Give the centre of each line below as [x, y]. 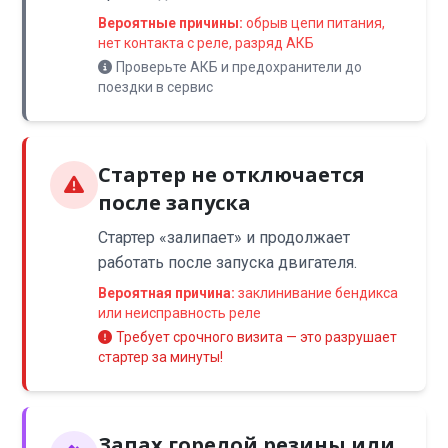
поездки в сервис [156, 87]
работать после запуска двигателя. [228, 262]
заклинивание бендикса [317, 293]
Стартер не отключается [232, 174]
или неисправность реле [180, 313]
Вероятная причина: [167, 293]
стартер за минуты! [161, 357]
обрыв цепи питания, [314, 23]
